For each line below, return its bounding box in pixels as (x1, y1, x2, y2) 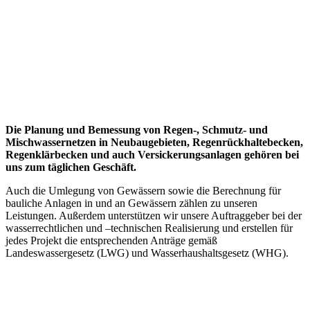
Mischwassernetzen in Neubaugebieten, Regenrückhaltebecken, (6, 136, 303, 148)
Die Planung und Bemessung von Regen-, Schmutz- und (6, 123, 268, 136)
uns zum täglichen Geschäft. (6, 161, 136, 173)
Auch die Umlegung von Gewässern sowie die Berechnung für (6, 184, 281, 197)
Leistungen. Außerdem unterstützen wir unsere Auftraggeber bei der (6, 209, 302, 221)
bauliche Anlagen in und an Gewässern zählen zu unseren (6, 197, 257, 209)
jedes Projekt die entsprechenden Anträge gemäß (6, 234, 217, 246)
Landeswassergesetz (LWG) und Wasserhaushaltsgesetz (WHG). (6, 246, 289, 259)
